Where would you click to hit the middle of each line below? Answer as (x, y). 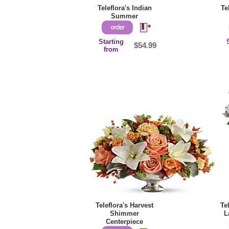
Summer (124, 16)
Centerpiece (124, 222)
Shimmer (124, 214)
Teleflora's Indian (124, 8)
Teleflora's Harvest (124, 205)
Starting (111, 42)
